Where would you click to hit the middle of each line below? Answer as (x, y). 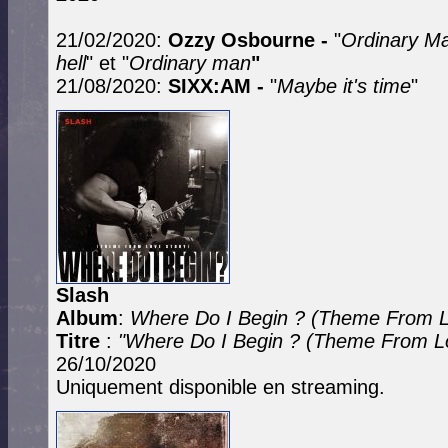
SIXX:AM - (219, 86)
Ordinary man (190, 63)
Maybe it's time (344, 86)
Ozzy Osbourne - (248, 40)
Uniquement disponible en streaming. (220, 387)
